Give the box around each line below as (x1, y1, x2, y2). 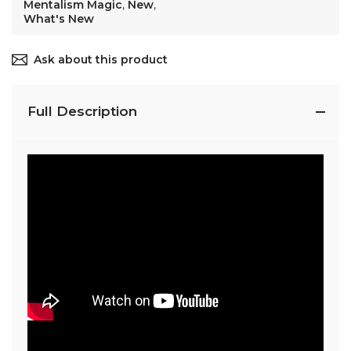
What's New (24, 11, 94, 26)
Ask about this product (34, 52, 168, 67)
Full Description (27, 103, 137, 119)
